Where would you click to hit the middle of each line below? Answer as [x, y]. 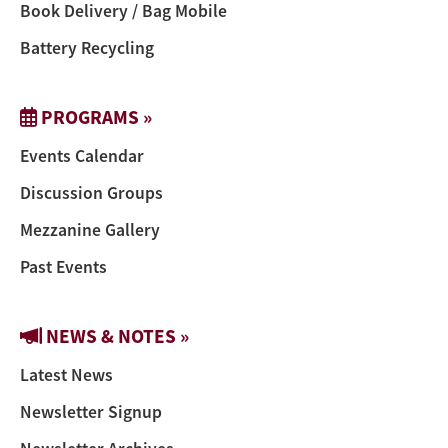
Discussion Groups [91, 192]
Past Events [63, 266]
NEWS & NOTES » [115, 335]
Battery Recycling [87, 47]
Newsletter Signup [91, 411]
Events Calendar [82, 155]
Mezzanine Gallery [90, 229]
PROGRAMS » [94, 116]
